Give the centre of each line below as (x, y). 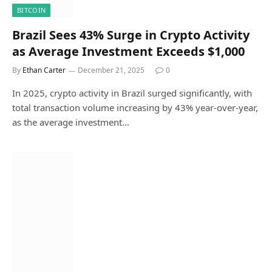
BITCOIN (32, 10)
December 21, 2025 (111, 70)
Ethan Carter (44, 70)
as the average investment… (71, 122)
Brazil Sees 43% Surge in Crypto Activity (131, 35)
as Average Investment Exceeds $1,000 (128, 51)
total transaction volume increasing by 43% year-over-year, (135, 107)
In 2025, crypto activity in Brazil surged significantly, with (132, 93)
